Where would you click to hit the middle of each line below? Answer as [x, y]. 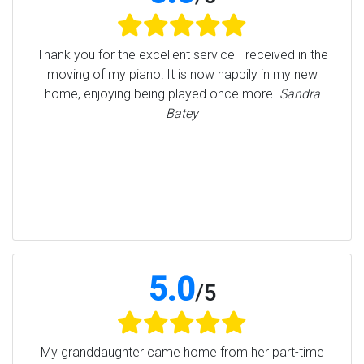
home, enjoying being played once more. [162, 94]
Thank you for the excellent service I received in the [182, 55]
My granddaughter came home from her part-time [182, 353]
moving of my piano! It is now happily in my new [182, 75]
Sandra [299, 94]
